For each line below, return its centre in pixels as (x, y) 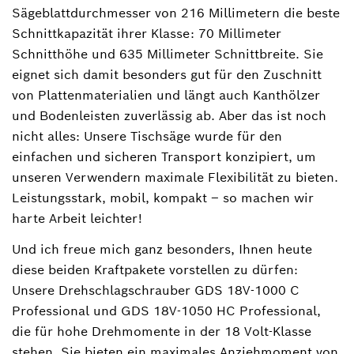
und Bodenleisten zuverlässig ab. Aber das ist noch (169, 115)
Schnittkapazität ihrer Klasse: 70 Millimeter (147, 33)
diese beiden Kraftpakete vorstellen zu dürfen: (155, 269)
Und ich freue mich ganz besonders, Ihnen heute (162, 249)
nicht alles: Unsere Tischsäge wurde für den (147, 136)
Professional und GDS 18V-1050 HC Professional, (166, 311)
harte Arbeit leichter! (77, 218)
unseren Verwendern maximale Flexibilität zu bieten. (175, 177)
